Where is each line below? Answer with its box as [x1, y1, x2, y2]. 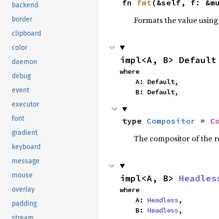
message [12, 157, 40, 166]
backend [12, 1, 38, 10]
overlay [12, 185, 35, 194]
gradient [12, 129, 38, 137]
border [12, 15, 32, 24]
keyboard [12, 143, 41, 152]
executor [12, 100, 39, 109]
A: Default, [120, 77, 135, 86]
